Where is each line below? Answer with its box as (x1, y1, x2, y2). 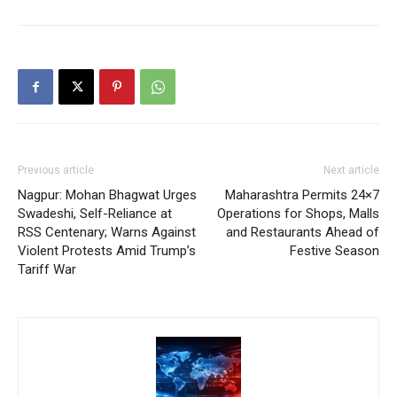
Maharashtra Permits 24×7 (225, 187, 379, 204)
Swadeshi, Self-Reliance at (18, 206, 172, 222)
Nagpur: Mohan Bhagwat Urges (18, 187, 197, 204)
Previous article (18, 164, 94, 177)
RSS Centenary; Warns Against (18, 224, 196, 241)
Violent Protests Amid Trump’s (18, 243, 196, 260)
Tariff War (18, 261, 76, 278)
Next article (323, 164, 379, 177)
